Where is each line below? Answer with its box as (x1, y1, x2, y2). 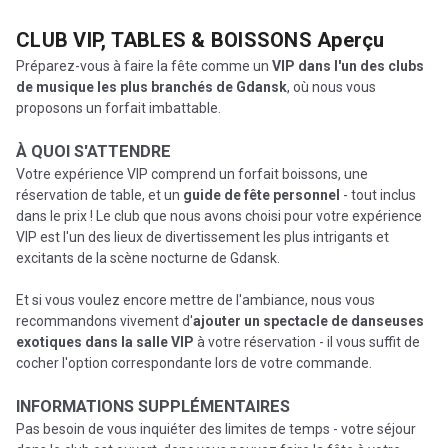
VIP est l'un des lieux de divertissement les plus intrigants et (16, 228, 389, 245)
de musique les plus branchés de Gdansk (16, 78, 287, 95)
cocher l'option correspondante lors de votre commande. (16, 354, 372, 371)
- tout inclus (340, 186, 416, 203)
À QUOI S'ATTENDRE (16, 141, 171, 161)
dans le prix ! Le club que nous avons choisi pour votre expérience (16, 207, 422, 224)
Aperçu (311, 27, 385, 52)
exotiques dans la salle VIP (16, 333, 194, 350)
